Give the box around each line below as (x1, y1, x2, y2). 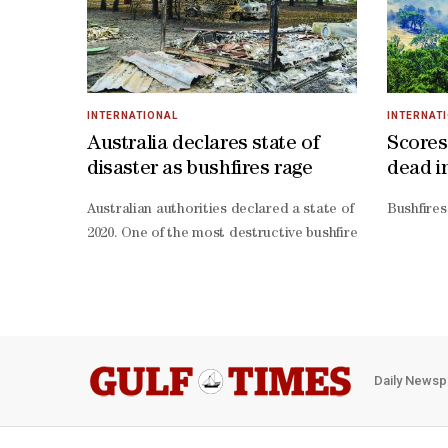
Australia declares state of (87, 134, 320, 155)
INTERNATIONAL (87, 109, 178, 121)
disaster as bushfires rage (87, 159, 313, 180)
